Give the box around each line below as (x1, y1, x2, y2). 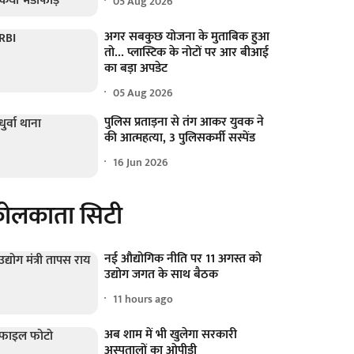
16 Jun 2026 (113, 153, 169, 171)
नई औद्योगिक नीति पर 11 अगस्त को (104, 248, 262, 270)
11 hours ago (113, 289, 174, 308)
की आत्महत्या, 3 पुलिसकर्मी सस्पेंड (104, 127, 256, 149)
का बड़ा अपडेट (104, 58, 168, 80)
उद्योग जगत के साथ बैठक (104, 264, 219, 286)
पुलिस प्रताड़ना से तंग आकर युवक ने (104, 111, 265, 134)
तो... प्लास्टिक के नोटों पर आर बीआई (104, 42, 269, 64)
